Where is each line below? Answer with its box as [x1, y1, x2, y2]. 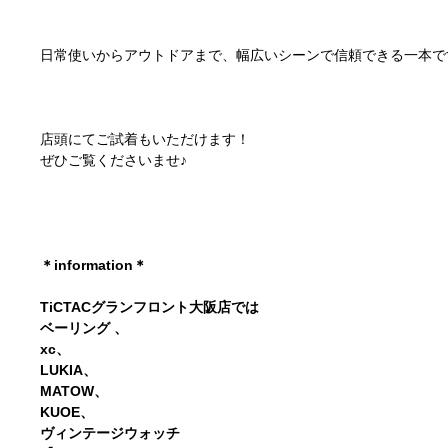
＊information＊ [40, 257, 152, 273]
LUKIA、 [40, 362, 102, 378]
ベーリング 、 [40, 320, 133, 336]
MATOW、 [40, 383, 113, 399]
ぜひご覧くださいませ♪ [40, 152, 188, 168]
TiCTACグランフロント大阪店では [40, 299, 264, 315]
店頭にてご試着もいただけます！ [40, 131, 251, 147]
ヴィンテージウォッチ [40, 425, 185, 441]
